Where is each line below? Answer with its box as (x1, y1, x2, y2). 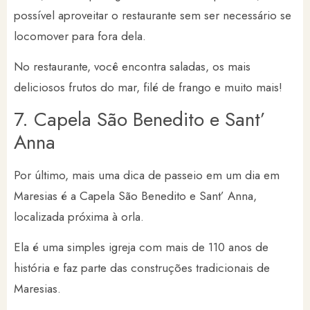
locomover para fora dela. (14, 27, 149, 44)
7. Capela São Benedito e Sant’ (14, 104, 266, 134)
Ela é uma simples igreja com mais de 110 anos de (14, 239, 268, 256)
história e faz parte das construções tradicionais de (14, 259, 270, 277)
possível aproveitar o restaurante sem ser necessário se (14, 6, 291, 24)
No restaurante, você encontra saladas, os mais (14, 58, 250, 75)
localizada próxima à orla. (14, 208, 147, 225)
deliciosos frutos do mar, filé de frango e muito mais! (14, 79, 282, 96)
